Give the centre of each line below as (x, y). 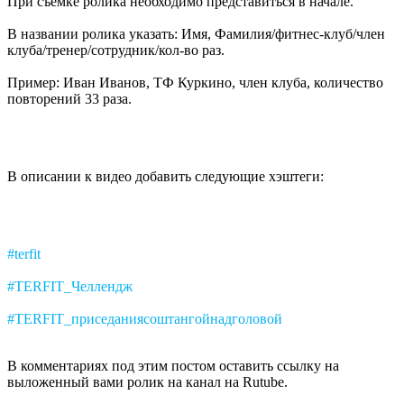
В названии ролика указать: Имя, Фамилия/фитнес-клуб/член (196, 33)
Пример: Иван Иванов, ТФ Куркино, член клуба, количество (195, 82)
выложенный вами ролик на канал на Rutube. (147, 381)
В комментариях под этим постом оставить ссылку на (173, 365)
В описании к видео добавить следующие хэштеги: (165, 176)
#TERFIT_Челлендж (70, 286)
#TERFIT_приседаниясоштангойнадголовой (145, 318)
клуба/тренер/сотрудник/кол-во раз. (116, 50)
